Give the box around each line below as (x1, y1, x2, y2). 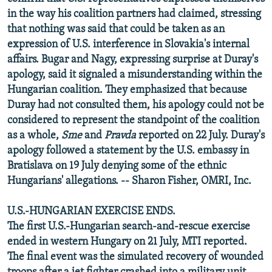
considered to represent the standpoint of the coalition (7, 114, 259, 126)
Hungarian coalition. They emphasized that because (7, 84, 247, 96)
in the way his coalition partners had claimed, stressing (7, 8, 261, 20)
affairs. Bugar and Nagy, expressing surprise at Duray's (7, 53, 258, 66)
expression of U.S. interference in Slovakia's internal (7, 38, 250, 50)
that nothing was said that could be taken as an (7, 23, 225, 35)
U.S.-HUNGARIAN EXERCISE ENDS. (7, 205, 175, 217)
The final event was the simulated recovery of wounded (7, 251, 263, 263)
